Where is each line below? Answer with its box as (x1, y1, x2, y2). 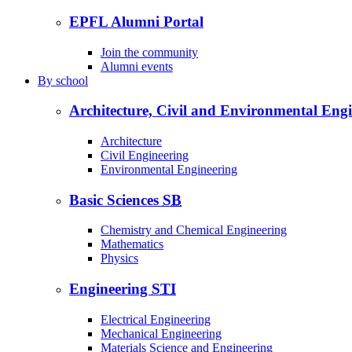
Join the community (101, 45, 198, 59)
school (53, 73, 88, 87)
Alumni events (101, 59, 173, 73)
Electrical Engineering (101, 312, 211, 326)
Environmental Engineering (101, 162, 237, 176)
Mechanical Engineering (101, 326, 222, 340)
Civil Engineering (101, 148, 189, 162)
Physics (101, 251, 138, 266)
